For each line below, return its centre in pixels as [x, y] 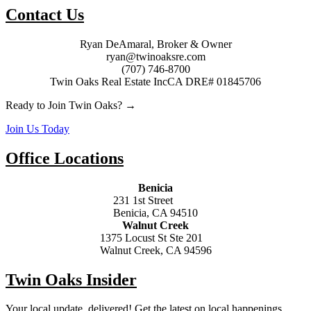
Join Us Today [37, 128]
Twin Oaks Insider [71, 279]
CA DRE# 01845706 [214, 81]
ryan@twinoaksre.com [155, 56]
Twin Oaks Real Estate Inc [109, 81]
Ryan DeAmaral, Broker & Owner [155, 44]
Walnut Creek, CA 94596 [155, 250]
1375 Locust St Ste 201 [151, 237]
